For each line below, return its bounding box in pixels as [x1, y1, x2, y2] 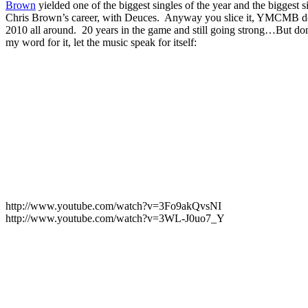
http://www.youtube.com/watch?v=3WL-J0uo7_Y [5, 212, 225, 224]
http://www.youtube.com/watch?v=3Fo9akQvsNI [5, 199, 221, 212]
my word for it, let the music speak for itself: [5, 36, 197, 48]
